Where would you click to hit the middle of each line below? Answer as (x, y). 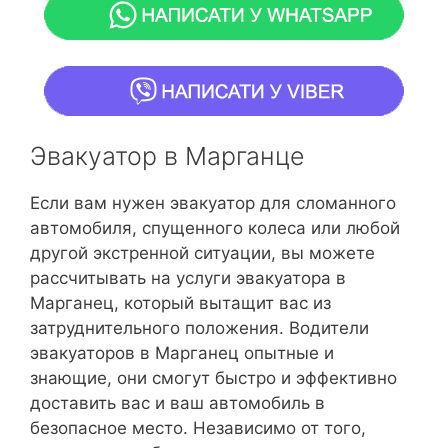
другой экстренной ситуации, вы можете (202, 253)
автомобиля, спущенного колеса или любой (215, 228)
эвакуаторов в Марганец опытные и (182, 353)
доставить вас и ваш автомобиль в (177, 403)
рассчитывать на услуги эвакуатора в (188, 278)
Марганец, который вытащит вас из (180, 303)
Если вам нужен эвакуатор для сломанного (213, 203)
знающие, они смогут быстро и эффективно (213, 378)
